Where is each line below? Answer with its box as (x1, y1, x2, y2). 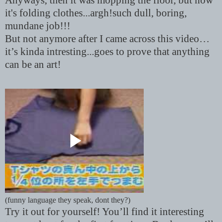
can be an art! (5, 59, 61, 70)
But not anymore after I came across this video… (5, 33, 210, 45)
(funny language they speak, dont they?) (5, 196, 130, 205)
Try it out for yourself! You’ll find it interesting (5, 206, 204, 218)
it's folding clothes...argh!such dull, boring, (5, 7, 187, 19)
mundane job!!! (5, 20, 70, 32)
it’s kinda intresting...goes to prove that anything (5, 46, 210, 57)
